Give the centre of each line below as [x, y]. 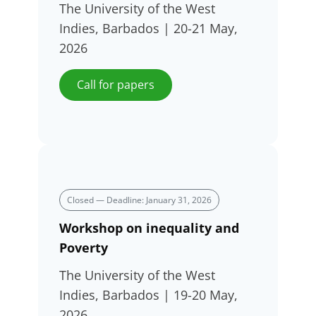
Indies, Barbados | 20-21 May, [148, 29]
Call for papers [116, 85]
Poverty [84, 248]
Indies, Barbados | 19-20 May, [148, 295]
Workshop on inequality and [149, 228]
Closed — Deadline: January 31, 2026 [139, 200]
